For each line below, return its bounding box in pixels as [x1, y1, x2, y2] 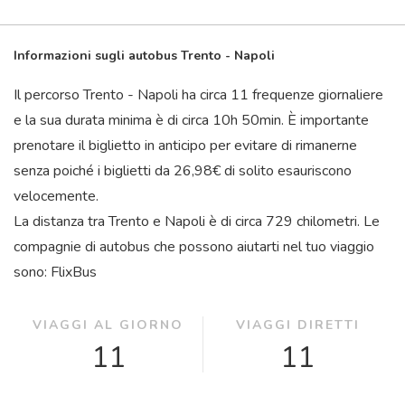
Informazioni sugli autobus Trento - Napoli [14, 47, 275, 64]
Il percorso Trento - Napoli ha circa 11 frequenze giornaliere [14, 85, 383, 105]
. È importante [281, 110, 369, 130]
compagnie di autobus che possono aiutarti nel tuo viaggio [14, 237, 374, 257]
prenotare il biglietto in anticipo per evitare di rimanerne [14, 136, 357, 155]
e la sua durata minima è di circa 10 [14, 110, 231, 130]
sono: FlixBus [14, 262, 97, 282]
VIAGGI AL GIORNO [33, 316, 184, 334]
